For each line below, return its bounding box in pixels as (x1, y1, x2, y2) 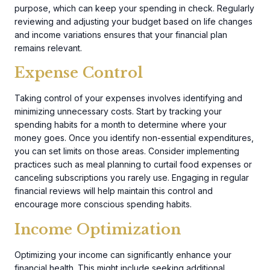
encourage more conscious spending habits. (14, 199, 192, 210)
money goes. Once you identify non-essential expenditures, (14, 133, 254, 143)
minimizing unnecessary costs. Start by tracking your (14, 106, 222, 117)
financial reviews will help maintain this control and (14, 186, 213, 196)
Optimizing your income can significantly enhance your (14, 249, 231, 260)
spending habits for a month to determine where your (14, 119, 227, 130)
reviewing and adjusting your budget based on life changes (14, 16, 253, 27)
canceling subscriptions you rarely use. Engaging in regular (14, 172, 249, 183)
